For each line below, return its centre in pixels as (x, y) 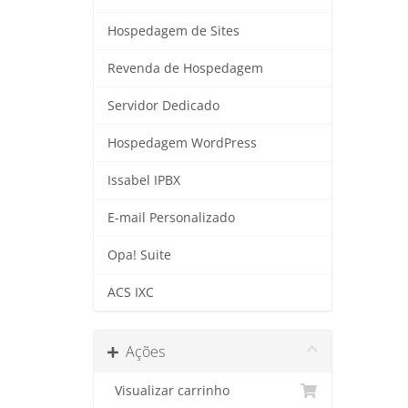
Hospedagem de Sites (173, 31)
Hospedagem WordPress (182, 143)
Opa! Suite (139, 255)
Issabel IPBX (144, 180)
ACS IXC (131, 292)
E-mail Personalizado (171, 218)
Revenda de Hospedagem (185, 68)
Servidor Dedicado (163, 106)
